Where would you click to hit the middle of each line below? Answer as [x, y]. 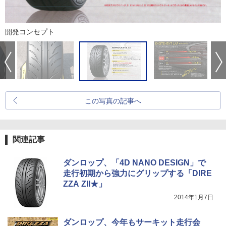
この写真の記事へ [113, 101]
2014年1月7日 [194, 197]
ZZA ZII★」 [85, 184]
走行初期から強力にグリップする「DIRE [137, 173]
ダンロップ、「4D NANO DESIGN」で [134, 162]
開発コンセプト [30, 32]
